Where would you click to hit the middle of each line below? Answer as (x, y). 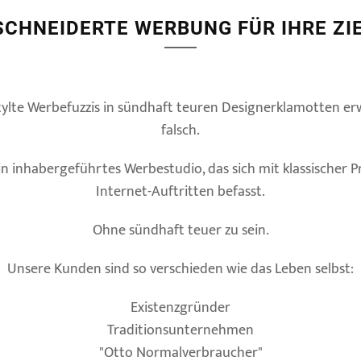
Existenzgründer (180, 308)
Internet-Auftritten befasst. (180, 192)
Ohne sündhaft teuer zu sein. (180, 230)
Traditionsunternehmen (180, 330)
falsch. (180, 131)
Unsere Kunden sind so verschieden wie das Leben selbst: (180, 269)
